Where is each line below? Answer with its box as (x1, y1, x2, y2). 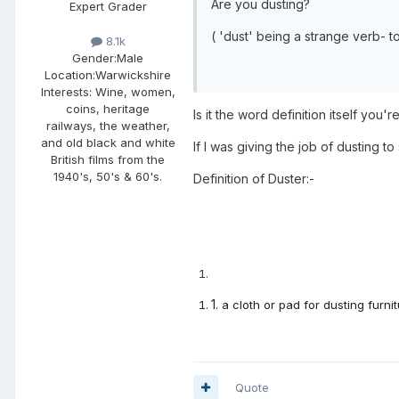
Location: (45, 67, 95, 82)
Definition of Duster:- (193, 170, 314, 186)
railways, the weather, (45, 118, 170, 133)
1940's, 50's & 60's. (53, 168, 162, 183)
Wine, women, (91, 84, 175, 99)
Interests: (40, 84, 92, 99)
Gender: (72, 50, 117, 65)
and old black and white (40, 134, 175, 150)
